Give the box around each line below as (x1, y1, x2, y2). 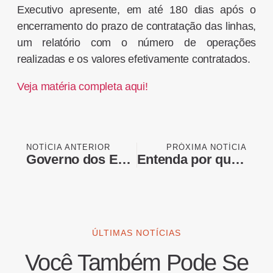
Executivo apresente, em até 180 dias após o (16, 4, 257, 16)
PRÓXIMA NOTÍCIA (166, 143, 247, 152)
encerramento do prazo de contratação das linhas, (16, 20, 257, 33)
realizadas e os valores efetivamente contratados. (16, 53, 250, 66)
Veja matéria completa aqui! (16, 80, 148, 93)
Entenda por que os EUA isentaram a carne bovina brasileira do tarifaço (230, 152, 244, 168)
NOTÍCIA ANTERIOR (26, 143, 110, 152)
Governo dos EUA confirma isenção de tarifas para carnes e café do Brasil (118, 152, 132, 168)
